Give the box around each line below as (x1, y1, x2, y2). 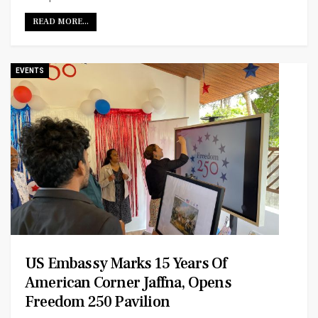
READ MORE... (33, 16, 89, 28)
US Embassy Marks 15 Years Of (25, 253, 227, 274)
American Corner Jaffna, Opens (25, 273, 231, 293)
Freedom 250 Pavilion (25, 292, 170, 312)
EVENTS (16, 67, 44, 75)
